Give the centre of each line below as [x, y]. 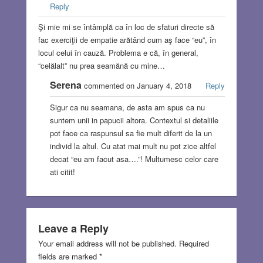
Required [194, 244]
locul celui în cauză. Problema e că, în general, [118, 53]
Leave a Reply [73, 229]
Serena [65, 85]
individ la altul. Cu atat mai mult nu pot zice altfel [133, 146]
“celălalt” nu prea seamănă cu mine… [101, 66]
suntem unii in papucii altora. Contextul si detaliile [134, 120]
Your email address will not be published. [107, 244]
